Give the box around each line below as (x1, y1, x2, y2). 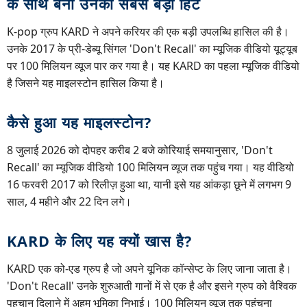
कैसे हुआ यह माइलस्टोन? (7, 112, 151, 133)
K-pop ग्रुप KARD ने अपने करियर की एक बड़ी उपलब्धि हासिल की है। (7, 24, 289, 40)
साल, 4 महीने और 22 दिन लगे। (7, 194, 132, 210)
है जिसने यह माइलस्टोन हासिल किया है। (7, 75, 164, 91)
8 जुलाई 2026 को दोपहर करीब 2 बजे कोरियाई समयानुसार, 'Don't (7, 143, 273, 158)
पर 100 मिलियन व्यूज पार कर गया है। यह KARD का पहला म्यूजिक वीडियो (7, 58, 299, 74)
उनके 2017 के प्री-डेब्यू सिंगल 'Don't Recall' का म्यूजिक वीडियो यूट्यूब (7, 41, 297, 57)
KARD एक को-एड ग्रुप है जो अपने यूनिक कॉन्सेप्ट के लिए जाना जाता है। (7, 261, 292, 277)
